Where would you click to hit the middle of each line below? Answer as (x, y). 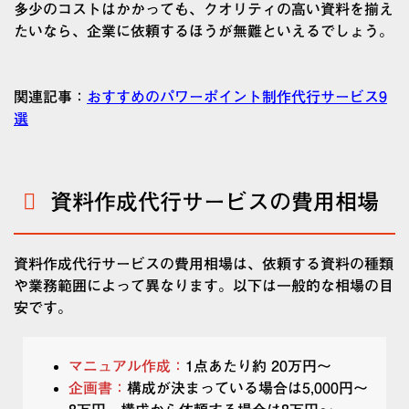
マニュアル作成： (127, 367)
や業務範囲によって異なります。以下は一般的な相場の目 (204, 286)
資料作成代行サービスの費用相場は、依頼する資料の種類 (204, 264)
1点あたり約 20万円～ (258, 367)
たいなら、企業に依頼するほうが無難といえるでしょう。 (204, 31)
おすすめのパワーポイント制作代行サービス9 (237, 97)
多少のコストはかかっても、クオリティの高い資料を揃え (204, 10)
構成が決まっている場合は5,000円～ (247, 388)
